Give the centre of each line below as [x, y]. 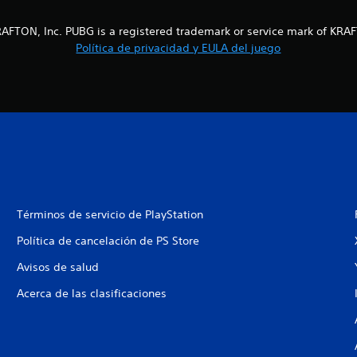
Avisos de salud [57, 267]
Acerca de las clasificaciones [91, 293]
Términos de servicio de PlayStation [110, 214]
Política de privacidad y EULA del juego [178, 47]
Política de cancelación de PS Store [108, 240]
